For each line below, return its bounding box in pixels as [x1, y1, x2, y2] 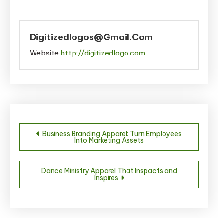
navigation [19, 136, 99, 155]
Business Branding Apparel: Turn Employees [42, 129, 182, 138]
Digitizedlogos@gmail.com [30, 31, 153, 43]
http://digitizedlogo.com [60, 48, 145, 57]
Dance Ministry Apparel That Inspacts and [41, 166, 177, 175]
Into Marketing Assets [74, 135, 144, 145]
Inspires [94, 173, 118, 182]
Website [30, 48, 59, 57]
